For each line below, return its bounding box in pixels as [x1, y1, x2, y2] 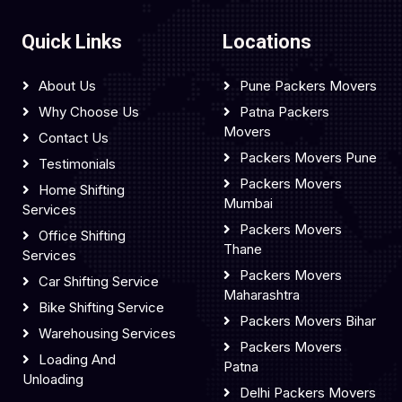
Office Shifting [39, 227, 126, 244]
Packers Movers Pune [240, 149, 377, 166]
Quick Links [22, 31, 122, 53]
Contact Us [39, 129, 109, 146]
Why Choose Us [39, 103, 139, 120]
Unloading [22, 371, 83, 388]
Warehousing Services [39, 325, 176, 342]
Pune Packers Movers [240, 77, 377, 94]
